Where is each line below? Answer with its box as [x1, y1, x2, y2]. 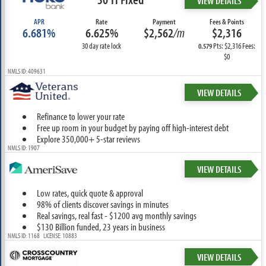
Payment [153, 17, 176, 26]
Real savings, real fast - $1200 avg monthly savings [36, 209, 197, 221]
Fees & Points [210, 17, 245, 26]
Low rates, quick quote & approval [36, 186, 143, 199]
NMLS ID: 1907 [7, 143, 40, 152]
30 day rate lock [82, 40, 122, 51]
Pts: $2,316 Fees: [212, 40, 256, 51]
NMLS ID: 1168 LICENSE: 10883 [7, 231, 77, 240]
